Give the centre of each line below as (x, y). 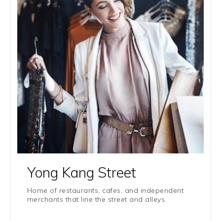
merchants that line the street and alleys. (97, 199)
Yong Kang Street (82, 172)
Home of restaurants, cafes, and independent (106, 190)
